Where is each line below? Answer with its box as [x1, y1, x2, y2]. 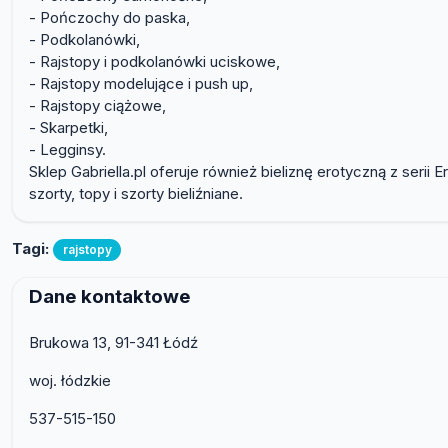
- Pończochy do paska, [29, 8, 190, 28]
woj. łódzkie [29, 370, 111, 390]
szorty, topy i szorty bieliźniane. [29, 184, 243, 204]
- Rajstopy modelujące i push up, [29, 74, 253, 94]
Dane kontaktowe [29, 284, 191, 308]
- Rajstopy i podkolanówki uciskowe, [29, 52, 280, 72]
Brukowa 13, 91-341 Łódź [29, 332, 198, 352]
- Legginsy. [29, 140, 106, 160]
